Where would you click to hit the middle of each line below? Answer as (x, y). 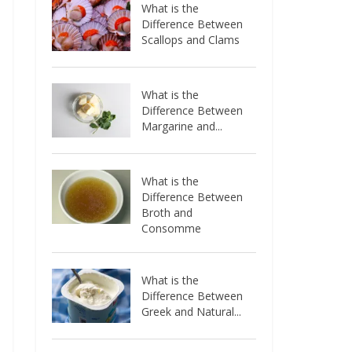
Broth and (167, 212)
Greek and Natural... (192, 311)
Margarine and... (182, 126)
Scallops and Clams (191, 39)
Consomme (172, 228)
